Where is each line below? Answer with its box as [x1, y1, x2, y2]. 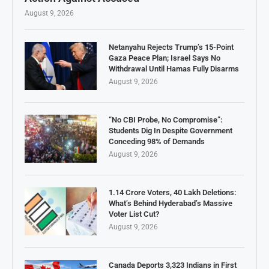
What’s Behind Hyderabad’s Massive [109, 198, 232, 208]
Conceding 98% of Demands [109, 136, 205, 146]
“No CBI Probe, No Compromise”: [109, 115, 223, 124]
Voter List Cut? [109, 209, 159, 219]
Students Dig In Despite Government [109, 125, 232, 135]
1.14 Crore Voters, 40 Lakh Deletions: [109, 187, 237, 197]
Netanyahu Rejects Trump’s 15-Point [109, 42, 234, 52]
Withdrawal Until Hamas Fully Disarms [109, 64, 239, 73]
